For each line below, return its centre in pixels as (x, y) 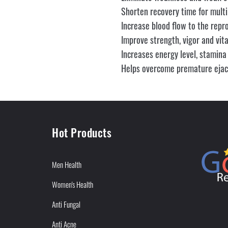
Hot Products (82, 133)
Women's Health (73, 184)
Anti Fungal (66, 204)
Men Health (67, 165)
